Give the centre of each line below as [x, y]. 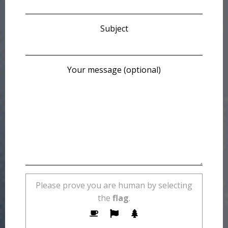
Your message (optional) [114, 70]
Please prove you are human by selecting [114, 186]
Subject [114, 29]
